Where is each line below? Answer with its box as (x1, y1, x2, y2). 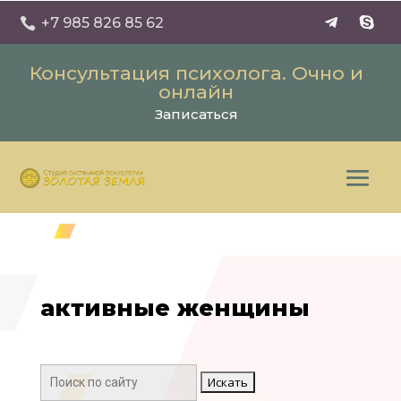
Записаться (154, 106, 238, 123)
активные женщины (39, 294, 310, 323)
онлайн (158, 81, 234, 103)
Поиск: (38, 365, 79, 383)
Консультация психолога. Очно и (29, 62, 363, 84)
